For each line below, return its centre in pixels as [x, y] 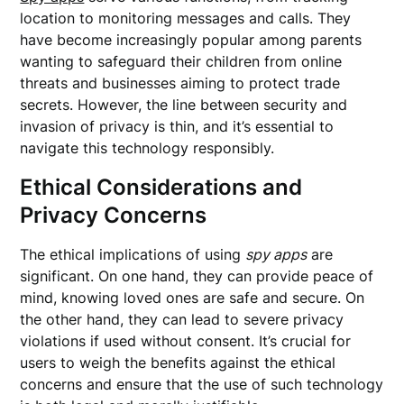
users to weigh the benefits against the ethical [178, 363]
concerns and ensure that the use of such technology [202, 384]
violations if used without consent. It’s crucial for [186, 341]
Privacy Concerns [114, 215]
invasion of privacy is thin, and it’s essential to [177, 126]
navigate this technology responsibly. [147, 148]
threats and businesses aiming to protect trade [180, 83]
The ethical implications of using [133, 254]
